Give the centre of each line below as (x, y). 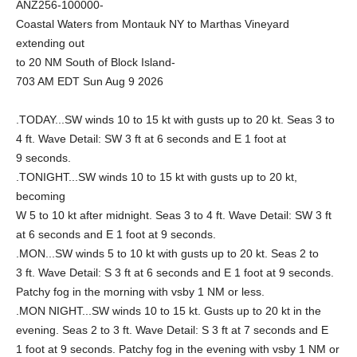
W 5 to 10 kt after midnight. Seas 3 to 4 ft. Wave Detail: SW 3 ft (174, 215)
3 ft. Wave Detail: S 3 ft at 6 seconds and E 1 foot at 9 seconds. (175, 273)
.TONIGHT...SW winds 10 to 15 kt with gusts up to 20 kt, (157, 177)
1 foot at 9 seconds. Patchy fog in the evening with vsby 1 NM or (178, 349)
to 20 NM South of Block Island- (96, 62)
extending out (50, 43)
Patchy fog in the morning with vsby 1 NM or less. (140, 292)
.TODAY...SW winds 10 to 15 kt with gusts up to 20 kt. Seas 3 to (175, 120)
